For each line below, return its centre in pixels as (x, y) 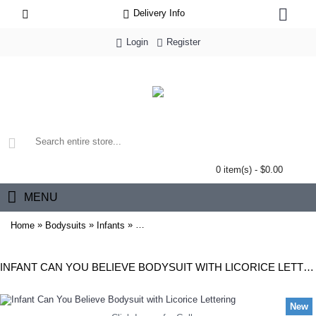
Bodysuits (66, 225)
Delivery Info (159, 13)
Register (183, 42)
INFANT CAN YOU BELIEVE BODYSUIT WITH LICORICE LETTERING (309, 267)
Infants (111, 225)
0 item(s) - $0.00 (249, 170)
